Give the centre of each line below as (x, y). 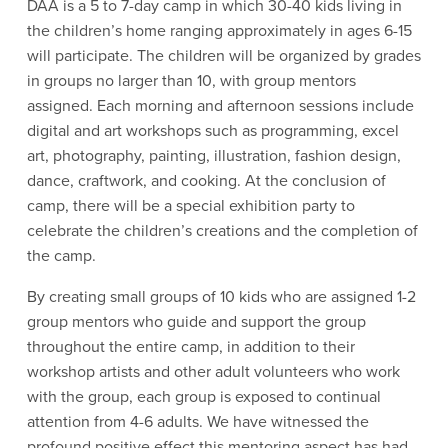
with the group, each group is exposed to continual (203, 396)
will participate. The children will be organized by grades (223, 55)
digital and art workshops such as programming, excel (212, 130)
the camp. (63, 255)
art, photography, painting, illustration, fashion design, (213, 155)
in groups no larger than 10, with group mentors (191, 80)
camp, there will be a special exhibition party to (190, 205)
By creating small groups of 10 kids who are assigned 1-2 (221, 296)
